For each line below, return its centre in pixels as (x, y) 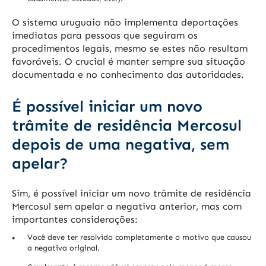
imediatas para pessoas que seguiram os (105, 36)
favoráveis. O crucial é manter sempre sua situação (129, 62)
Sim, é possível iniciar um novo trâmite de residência (132, 194)
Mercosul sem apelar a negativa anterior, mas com (127, 207)
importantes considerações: (75, 220)
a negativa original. (64, 248)
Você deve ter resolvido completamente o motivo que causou (139, 237)
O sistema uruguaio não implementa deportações (125, 23)
